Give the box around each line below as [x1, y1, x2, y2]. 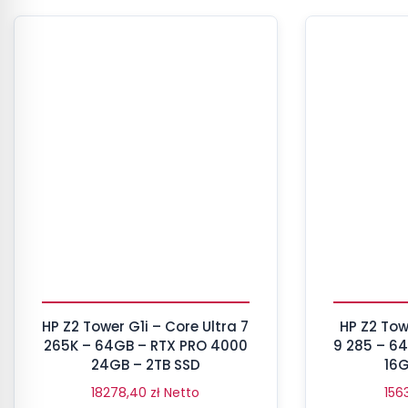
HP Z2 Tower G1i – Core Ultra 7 [42, 317, 250, 337]
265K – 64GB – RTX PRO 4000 [43, 336, 248, 356]
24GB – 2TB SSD [90, 355, 200, 375]
